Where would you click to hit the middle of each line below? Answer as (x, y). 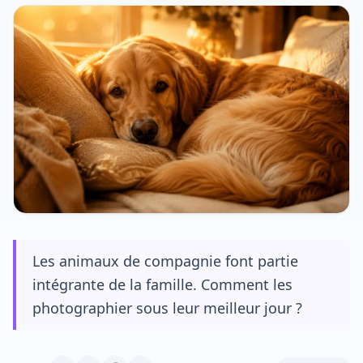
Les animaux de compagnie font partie (165, 261)
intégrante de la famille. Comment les (162, 284)
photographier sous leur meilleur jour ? (167, 308)
